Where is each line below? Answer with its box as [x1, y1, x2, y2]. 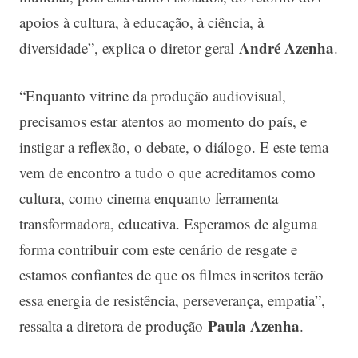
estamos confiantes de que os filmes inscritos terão [19, 265, 324, 285]
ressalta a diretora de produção [19, 316, 208, 336]
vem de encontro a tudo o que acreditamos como [19, 162, 316, 183]
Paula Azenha [208, 315, 300, 337]
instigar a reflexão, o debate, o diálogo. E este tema [19, 137, 328, 157]
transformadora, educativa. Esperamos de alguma [19, 213, 317, 234]
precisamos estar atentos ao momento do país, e [19, 111, 307, 132]
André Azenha [239, 36, 334, 58]
